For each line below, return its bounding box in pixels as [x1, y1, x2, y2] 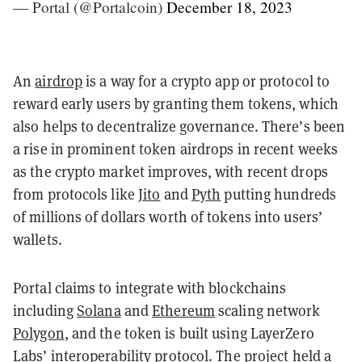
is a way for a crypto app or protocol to [82, 71, 330, 90]
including [13, 301, 77, 320]
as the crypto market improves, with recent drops [13, 162, 328, 181]
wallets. [13, 229, 62, 249]
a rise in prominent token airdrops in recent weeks [13, 139, 339, 158]
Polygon [13, 323, 65, 343]
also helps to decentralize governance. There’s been [13, 116, 346, 136]
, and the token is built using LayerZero [64, 323, 314, 343]
